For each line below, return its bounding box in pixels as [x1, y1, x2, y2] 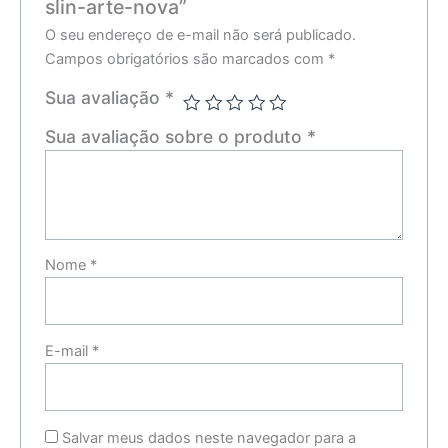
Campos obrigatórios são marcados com [45, 49, 329, 68]
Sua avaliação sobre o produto [45, 125, 308, 147]
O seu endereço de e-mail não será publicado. [45, 25, 357, 44]
